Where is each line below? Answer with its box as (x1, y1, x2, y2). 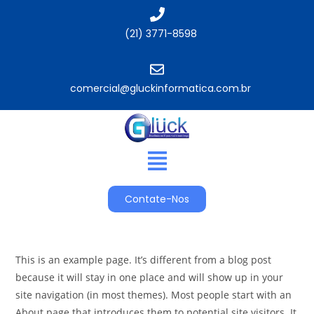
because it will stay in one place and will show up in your (15, 271, 284, 285)
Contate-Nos (125, 192, 189, 207)
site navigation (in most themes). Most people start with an (15, 288, 292, 302)
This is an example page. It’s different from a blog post (15, 253, 272, 267)
